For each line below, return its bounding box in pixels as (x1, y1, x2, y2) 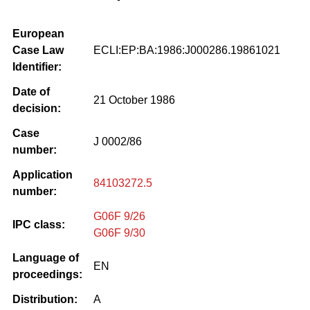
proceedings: (12, 268, 82, 280)
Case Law (12, 44, 64, 56)
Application (12, 168, 73, 181)
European (12, 27, 64, 39)
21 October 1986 (93, 93, 175, 106)
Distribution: (12, 293, 77, 305)
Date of (12, 85, 50, 98)
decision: (12, 102, 61, 114)
